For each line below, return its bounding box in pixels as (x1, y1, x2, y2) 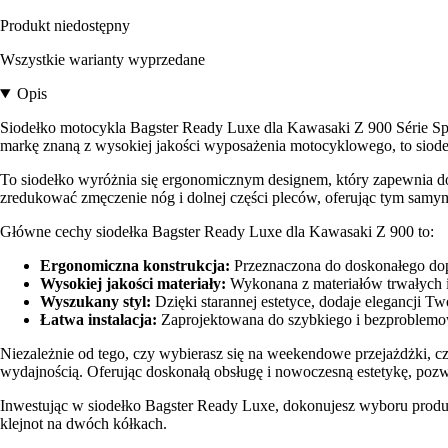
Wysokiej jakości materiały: (40, 275, 226, 293)
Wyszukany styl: (40, 293, 151, 311)
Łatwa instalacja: (40, 311, 157, 329)
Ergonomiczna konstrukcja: (40, 257, 230, 275)
